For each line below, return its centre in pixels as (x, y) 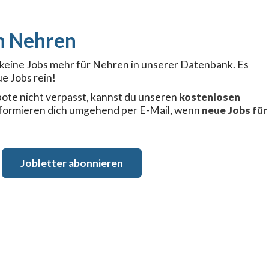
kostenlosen (210, 97)
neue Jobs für (234, 110)
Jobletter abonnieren (71, 163)
